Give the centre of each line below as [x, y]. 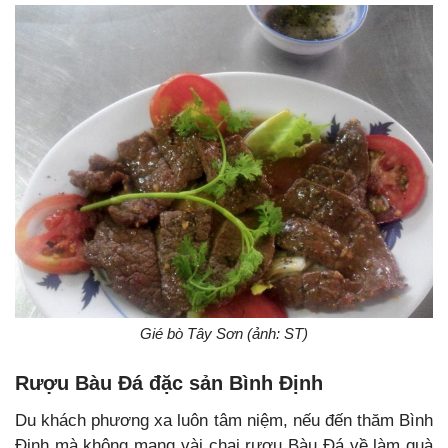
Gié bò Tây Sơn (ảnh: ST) [224, 334]
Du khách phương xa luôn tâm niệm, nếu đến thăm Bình [224, 421]
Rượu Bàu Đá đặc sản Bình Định [169, 383]
